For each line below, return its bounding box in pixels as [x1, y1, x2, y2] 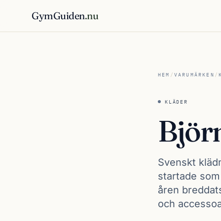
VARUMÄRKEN [174, 72, 215, 78]
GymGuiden [32, 9, 85, 22]
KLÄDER [165, 98, 188, 105]
